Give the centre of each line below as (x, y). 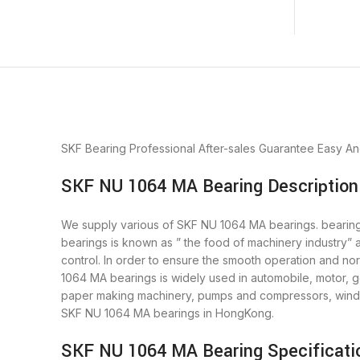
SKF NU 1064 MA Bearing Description (210, 187)
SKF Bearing (94, 149)
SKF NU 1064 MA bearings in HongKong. (168, 313)
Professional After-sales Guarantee (222, 149)
